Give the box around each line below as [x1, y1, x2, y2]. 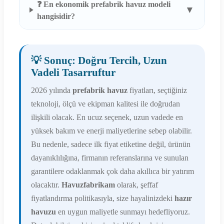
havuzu [31, 207, 56, 216]
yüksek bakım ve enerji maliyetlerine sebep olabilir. [31, 126, 192, 135]
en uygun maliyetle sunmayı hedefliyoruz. [56, 207, 190, 216]
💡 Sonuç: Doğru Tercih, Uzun [31, 54, 167, 66]
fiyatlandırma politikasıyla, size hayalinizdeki [31, 194, 174, 203]
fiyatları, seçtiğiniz [127, 86, 187, 95]
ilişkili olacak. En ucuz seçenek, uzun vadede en [31, 113, 183, 122]
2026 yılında [31, 86, 72, 95]
